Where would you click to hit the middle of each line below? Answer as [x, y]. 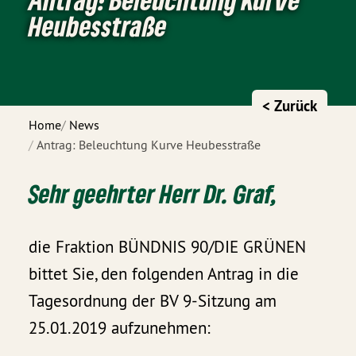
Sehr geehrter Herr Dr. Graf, [153, 193]
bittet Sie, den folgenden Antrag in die [164, 274]
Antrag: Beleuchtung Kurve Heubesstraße [149, 144]
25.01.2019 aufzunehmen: [120, 328]
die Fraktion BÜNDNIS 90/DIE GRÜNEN [168, 247]
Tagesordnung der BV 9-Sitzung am [153, 301]
